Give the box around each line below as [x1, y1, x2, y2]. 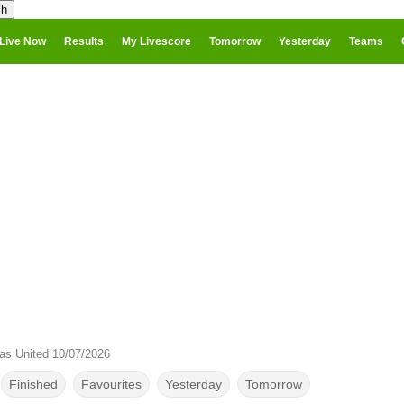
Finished [8, 377, 58, 391]
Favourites [80, 377, 142, 391]
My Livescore [122, 35, 191, 48]
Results [64, 35, 104, 48]
